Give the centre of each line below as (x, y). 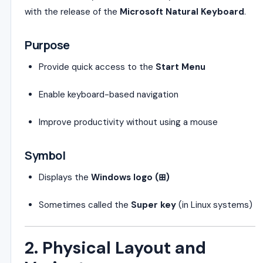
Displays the (65, 177)
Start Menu (181, 67)
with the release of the (72, 11)
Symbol (45, 155)
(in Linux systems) (214, 205)
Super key (154, 205)
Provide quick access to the (97, 67)
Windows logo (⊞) (130, 177)
